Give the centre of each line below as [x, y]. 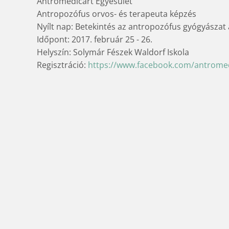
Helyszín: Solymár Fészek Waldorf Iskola [113, 52]
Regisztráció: [62, 65]
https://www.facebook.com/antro [152, 65]
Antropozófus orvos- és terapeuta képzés [117, 14]
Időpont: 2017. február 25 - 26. [95, 39]
